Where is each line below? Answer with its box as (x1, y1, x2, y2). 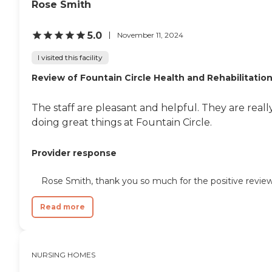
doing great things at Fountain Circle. (32, 116, 212, 128)
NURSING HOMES (32, 250, 95, 259)
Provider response (32, 147, 117, 158)
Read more (40, 202, 85, 211)
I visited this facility (38, 52, 103, 62)
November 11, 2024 (117, 30, 183, 39)
